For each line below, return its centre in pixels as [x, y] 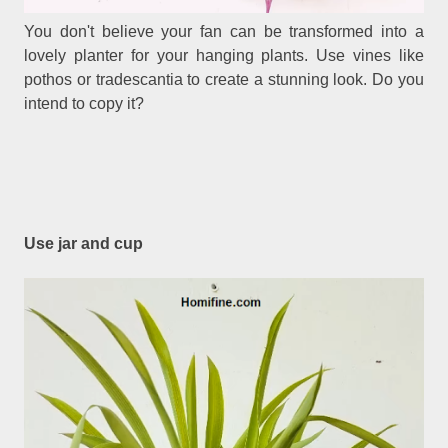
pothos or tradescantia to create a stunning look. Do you [224, 80]
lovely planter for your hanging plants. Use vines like [224, 56]
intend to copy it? [84, 104]
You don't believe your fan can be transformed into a [224, 32]
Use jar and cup [84, 243]
